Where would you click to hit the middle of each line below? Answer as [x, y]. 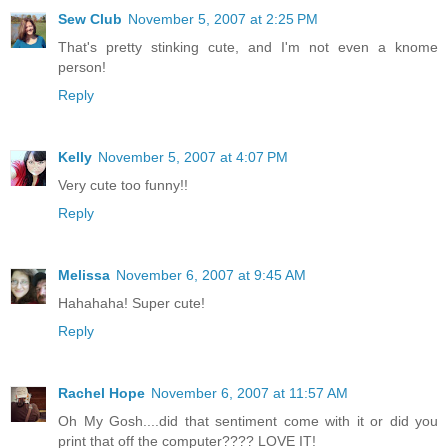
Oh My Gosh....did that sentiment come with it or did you [248, 420]
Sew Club [90, 18]
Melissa [84, 274]
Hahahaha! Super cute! [131, 302]
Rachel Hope [101, 392]
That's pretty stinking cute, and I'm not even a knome [248, 46]
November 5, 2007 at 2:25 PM [223, 18]
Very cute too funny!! [123, 184]
